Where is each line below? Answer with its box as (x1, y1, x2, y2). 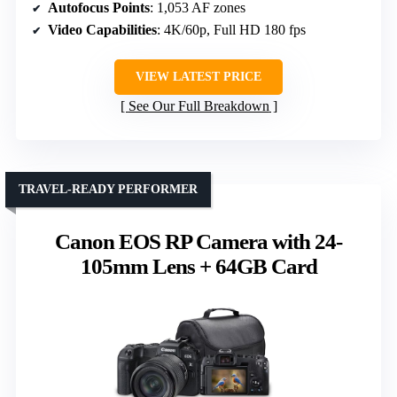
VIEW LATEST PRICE (136, 70, 261, 84)
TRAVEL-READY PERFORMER (19, 183, 198, 197)
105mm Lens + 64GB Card (80, 254, 317, 279)
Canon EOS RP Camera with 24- (55, 230, 342, 254)
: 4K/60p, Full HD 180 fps (157, 22, 306, 38)
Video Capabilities (48, 22, 157, 38)
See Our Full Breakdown (128, 98, 269, 114)
